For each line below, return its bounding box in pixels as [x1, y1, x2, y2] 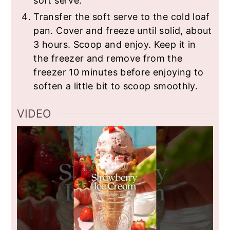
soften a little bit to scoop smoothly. [33, 80, 198, 91]
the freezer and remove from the [33, 52, 183, 64]
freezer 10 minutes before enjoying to [33, 66, 204, 78]
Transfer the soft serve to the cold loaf [33, 11, 210, 22]
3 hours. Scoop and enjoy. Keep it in [33, 39, 196, 50]
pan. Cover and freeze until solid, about [33, 25, 212, 36]
